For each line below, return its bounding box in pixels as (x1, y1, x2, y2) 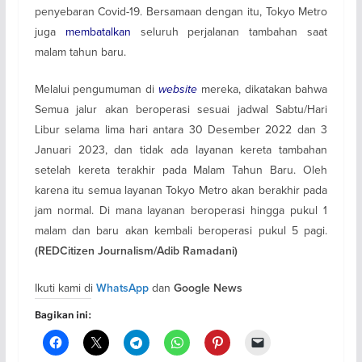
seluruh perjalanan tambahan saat (130, 23, 328, 40)
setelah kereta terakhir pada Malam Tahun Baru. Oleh (34, 161, 328, 178)
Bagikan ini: (34, 306, 91, 321)
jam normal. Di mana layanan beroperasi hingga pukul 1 (34, 201, 328, 218)
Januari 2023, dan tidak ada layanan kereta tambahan (34, 141, 328, 158)
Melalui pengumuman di (34, 80, 158, 97)
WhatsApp (95, 280, 149, 295)
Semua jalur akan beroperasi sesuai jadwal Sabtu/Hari (34, 100, 328, 117)
